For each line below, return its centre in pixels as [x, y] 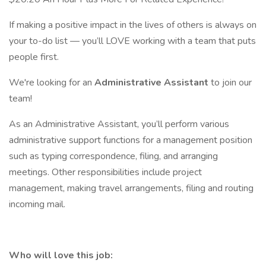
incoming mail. [37, 204]
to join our [231, 83]
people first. [34, 57]
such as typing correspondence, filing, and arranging [113, 156]
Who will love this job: [61, 255]
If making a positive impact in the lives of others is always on [133, 25]
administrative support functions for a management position [131, 140]
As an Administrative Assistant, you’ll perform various [119, 124]
